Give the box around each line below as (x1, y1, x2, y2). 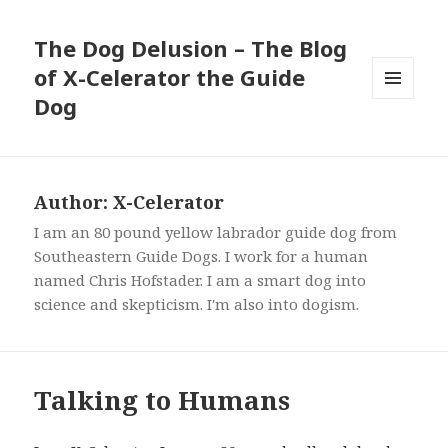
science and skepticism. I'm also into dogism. (34, 294, 360, 315)
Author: (34, 190, 114, 215)
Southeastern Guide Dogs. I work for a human (34, 246, 369, 267)
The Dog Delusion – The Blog (34, 33, 348, 64)
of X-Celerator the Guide (34, 62, 306, 93)
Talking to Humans (34, 382, 291, 419)
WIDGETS (372, 131, 431, 149)
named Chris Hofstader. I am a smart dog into (34, 270, 367, 291)
